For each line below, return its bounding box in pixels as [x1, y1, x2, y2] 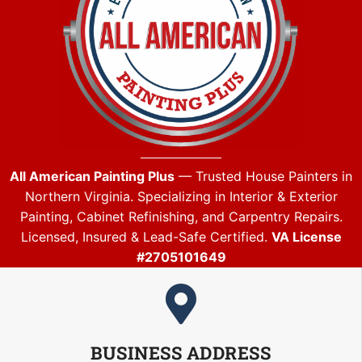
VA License [271, 229, 342, 246]
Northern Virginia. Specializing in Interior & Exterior [24, 188, 338, 205]
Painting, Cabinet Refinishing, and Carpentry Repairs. [19, 208, 343, 225]
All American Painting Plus [10, 168, 175, 185]
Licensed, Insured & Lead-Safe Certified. [20, 229, 271, 246]
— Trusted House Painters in [175, 168, 352, 185]
